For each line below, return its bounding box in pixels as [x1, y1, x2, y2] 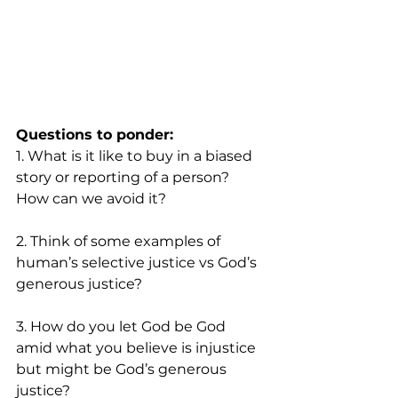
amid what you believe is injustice [16, 339, 259, 356]
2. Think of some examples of [16, 233, 224, 250]
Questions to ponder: [16, 126, 173, 143]
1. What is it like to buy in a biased [16, 147, 256, 164]
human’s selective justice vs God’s [16, 254, 260, 271]
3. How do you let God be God [16, 318, 229, 335]
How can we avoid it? [16, 190, 170, 207]
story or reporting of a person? [16, 169, 233, 186]
